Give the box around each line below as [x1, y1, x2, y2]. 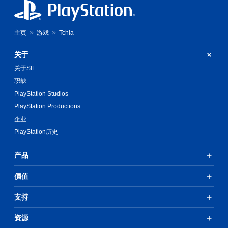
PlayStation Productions [14, 103, 80, 110]
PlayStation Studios [14, 90, 68, 98]
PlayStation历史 [14, 128, 58, 136]
